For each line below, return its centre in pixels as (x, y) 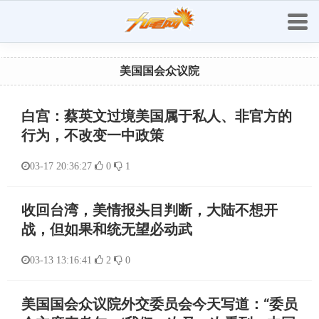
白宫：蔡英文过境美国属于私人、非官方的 (157, 116)
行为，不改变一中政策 (93, 135)
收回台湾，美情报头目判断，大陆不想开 (150, 210)
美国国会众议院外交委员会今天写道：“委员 (159, 304)
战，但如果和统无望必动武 (107, 229)
